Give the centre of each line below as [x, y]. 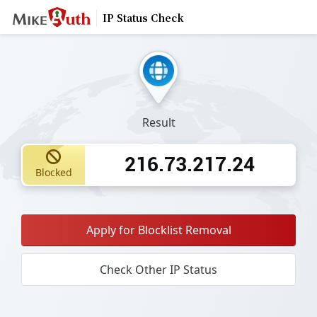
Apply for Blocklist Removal [158, 230]
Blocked [53, 173]
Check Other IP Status [158, 269]
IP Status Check [143, 18]
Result [158, 122]
